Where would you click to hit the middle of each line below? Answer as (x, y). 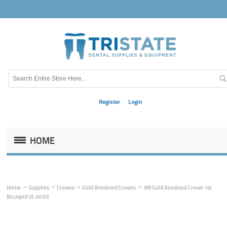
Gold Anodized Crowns (109, 187)
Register (110, 101)
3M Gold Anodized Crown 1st (178, 187)
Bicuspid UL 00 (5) (28, 196)
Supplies (39, 187)
